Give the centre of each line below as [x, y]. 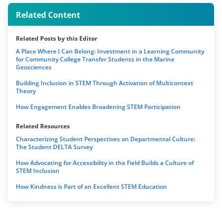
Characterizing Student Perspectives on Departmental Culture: [106, 139]
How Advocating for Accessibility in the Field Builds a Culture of [105, 163]
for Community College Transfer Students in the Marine [95, 59]
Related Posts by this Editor [56, 39]
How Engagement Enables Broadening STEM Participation [98, 107]
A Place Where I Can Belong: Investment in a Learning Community [110, 52]
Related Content [48, 15]
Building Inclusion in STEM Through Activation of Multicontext [105, 83]
